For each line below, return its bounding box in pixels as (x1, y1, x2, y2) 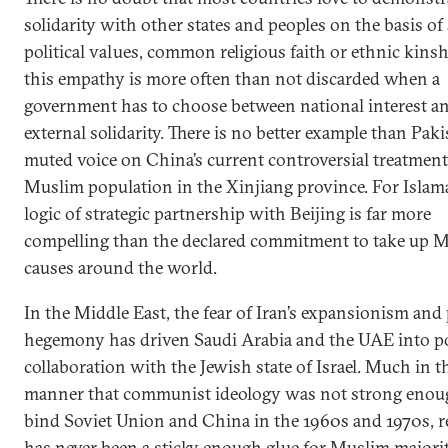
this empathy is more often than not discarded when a (24, 67, 440, 90)
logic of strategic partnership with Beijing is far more (24, 202, 431, 225)
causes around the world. (24, 256, 217, 279)
